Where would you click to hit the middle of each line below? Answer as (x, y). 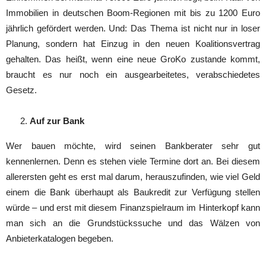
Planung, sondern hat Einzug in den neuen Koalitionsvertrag (133, 43)
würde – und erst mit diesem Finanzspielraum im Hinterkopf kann (133, 207)
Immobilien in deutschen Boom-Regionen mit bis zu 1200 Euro (133, 12)
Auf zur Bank (57, 121)
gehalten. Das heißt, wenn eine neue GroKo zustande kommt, (133, 59)
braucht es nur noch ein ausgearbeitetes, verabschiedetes (133, 74)
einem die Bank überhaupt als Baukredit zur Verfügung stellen (133, 192)
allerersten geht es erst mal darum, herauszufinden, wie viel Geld (133, 176)
